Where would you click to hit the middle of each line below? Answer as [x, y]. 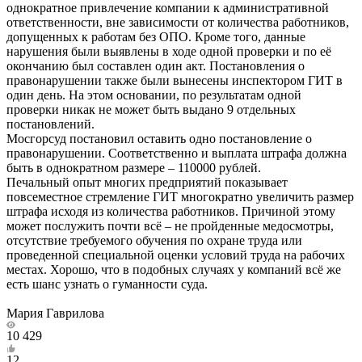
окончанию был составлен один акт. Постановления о [156, 65]
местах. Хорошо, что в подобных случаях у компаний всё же [174, 269]
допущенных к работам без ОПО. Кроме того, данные [156, 36]
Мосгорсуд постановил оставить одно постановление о [159, 138]
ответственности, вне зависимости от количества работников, [178, 22]
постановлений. [51, 124]
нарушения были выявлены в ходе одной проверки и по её [169, 51]
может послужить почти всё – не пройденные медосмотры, [170, 225]
